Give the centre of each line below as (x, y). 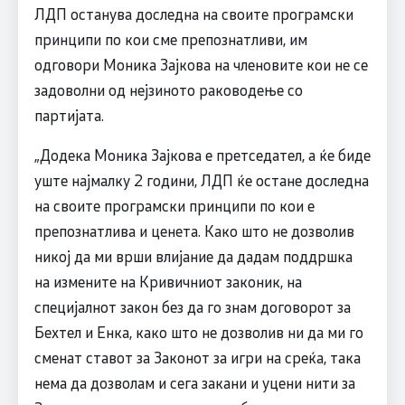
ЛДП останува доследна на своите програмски (193, 13)
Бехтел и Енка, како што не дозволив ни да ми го (198, 331)
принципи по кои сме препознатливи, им (170, 38)
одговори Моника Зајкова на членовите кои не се (201, 64)
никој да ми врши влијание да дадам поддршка (193, 255)
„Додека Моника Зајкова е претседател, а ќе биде (202, 154)
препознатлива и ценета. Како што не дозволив (194, 230)
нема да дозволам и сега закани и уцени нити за (194, 382)
